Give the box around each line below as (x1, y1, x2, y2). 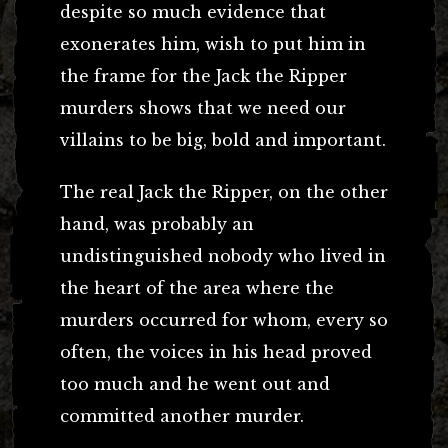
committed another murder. (60, 405, 304, 426)
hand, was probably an (60, 213, 254, 234)
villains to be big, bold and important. (60, 129, 386, 150)
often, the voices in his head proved (60, 341, 372, 362)
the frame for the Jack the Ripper (60, 65, 347, 86)
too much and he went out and (60, 373, 330, 394)
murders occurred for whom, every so (60, 309, 388, 330)
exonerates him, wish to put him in (60, 33, 366, 54)
